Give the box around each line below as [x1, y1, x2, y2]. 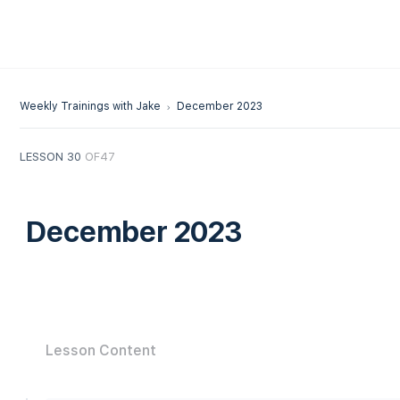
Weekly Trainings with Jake [20, 100, 161, 112]
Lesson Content [46, 342, 156, 359]
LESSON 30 [20, 149, 85, 163]
